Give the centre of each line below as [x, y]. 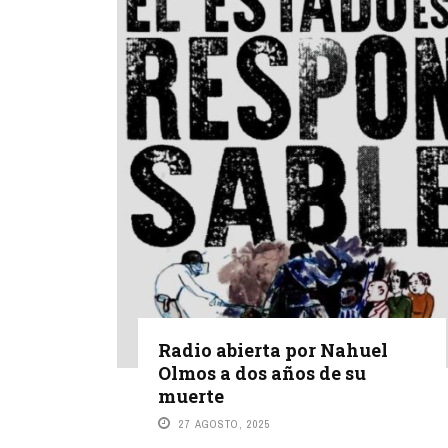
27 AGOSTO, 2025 [225, 423]
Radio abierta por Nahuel [273, 349]
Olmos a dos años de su [262, 372]
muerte [191, 395]
